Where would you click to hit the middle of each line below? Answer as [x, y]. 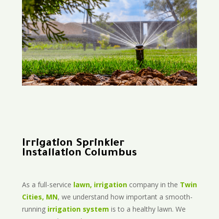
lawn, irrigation [100, 185]
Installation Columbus [79, 154]
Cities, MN [40, 197]
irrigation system [78, 209]
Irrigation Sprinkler [73, 144]
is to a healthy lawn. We [147, 209]
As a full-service [47, 185]
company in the [153, 185]
